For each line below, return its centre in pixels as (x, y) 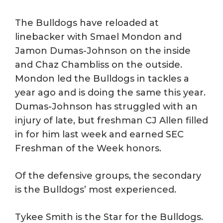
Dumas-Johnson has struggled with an (106, 106)
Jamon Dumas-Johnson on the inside (103, 51)
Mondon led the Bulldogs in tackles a (102, 78)
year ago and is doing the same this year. (110, 92)
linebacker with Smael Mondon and (98, 37)
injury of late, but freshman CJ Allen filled (111, 120)
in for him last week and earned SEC (99, 134)
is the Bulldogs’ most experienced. (96, 189)
